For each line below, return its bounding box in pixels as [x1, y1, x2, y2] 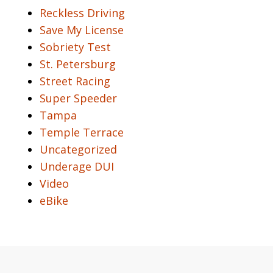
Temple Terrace [40, 124, 124, 140]
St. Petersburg [40, 56, 116, 71]
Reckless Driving [40, 5, 125, 20]
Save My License [40, 22, 124, 37]
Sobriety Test [40, 39, 111, 54]
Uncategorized [40, 141, 117, 157]
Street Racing [40, 73, 110, 88]
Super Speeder [40, 90, 117, 105]
